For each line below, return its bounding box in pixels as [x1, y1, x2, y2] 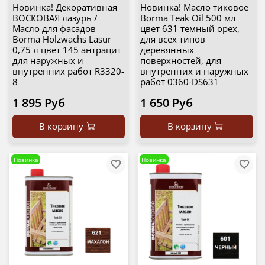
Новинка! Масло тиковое [140, 1, 248, 14]
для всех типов [140, 33, 205, 46]
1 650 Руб [140, 95, 193, 111]
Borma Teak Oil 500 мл [140, 12, 236, 24]
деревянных [140, 44, 194, 56]
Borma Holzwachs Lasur [12, 33, 111, 46]
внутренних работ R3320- [12, 65, 124, 77]
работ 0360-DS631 [140, 76, 219, 88]
